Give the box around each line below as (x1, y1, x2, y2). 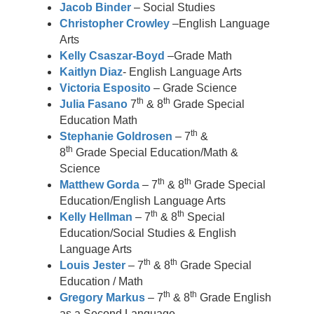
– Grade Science (151, 82, 237, 94)
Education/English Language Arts (60, 195, 226, 207)
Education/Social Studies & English (60, 227, 236, 239)
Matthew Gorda (60, 179, 139, 191)
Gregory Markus (60, 292, 145, 303)
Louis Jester (60, 259, 125, 271)
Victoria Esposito (60, 82, 151, 94)
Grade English (197, 292, 271, 303)
